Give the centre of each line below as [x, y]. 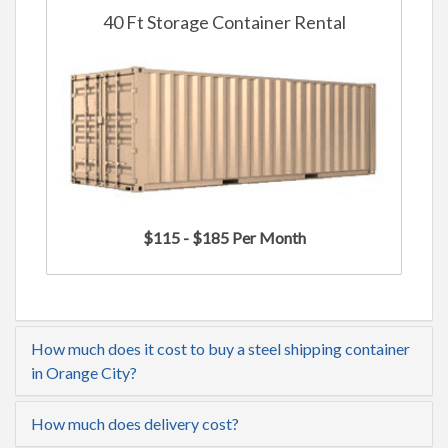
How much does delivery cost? [135, 423]
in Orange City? [84, 372]
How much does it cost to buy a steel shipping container [220, 348]
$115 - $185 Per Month [224, 237]
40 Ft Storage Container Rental [224, 21]
